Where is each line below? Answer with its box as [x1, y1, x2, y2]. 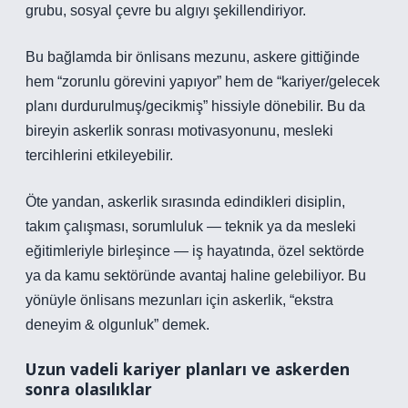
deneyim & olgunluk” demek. [25, 317, 209, 332]
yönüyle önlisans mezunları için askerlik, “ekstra [25, 292, 333, 308]
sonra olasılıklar [25, 378, 152, 400]
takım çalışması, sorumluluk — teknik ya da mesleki [25, 219, 356, 234]
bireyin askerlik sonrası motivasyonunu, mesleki [25, 123, 333, 138]
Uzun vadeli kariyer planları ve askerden [25, 358, 350, 380]
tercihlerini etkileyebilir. [25, 148, 173, 163]
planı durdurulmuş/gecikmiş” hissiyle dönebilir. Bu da [25, 98, 365, 114]
